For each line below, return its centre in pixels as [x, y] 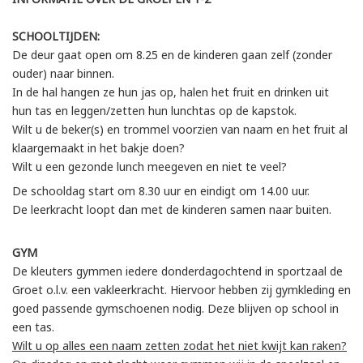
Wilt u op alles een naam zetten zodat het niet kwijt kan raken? [179, 345]
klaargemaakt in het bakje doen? [98, 147]
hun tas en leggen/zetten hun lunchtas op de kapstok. [154, 110]
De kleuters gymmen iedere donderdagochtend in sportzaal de [177, 271]
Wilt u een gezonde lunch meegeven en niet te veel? [151, 166]
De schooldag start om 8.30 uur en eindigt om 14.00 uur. [161, 190]
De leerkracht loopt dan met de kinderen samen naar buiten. [172, 209]
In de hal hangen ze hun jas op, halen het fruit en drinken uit [171, 92]
